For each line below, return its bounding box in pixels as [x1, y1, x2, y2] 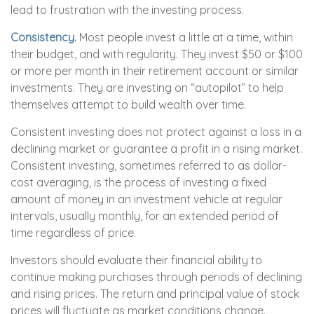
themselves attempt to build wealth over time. [11, 97, 246, 111]
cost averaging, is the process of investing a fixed [11, 175, 266, 189]
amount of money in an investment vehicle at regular [11, 192, 282, 206]
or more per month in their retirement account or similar [11, 64, 299, 78]
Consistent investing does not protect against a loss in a [11, 125, 301, 139]
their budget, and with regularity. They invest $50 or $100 [11, 47, 303, 61]
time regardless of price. [11, 226, 136, 240]
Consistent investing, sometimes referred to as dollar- [11, 158, 287, 172]
